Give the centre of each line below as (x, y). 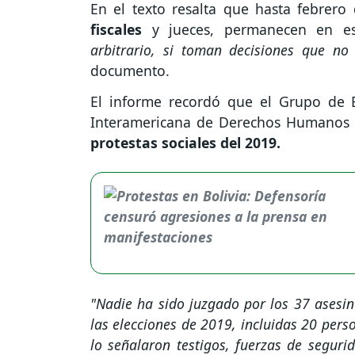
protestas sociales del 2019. (187, 143)
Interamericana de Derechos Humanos (220, 122)
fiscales (116, 30)
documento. (132, 71)
